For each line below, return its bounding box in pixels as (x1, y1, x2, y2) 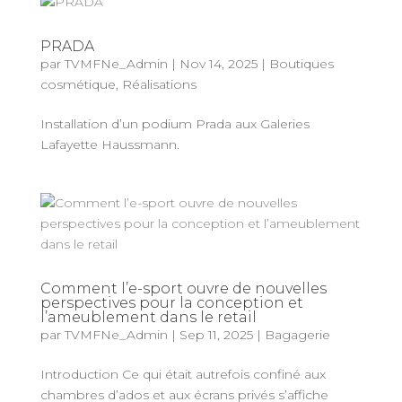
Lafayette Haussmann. (39, 136, 179, 153)
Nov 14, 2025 (179, 56, 258, 72)
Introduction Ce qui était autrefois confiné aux (39, 366, 326, 382)
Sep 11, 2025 (179, 327, 253, 343)
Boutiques (268, 56, 334, 72)
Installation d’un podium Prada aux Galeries (39, 116, 310, 132)
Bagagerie (264, 327, 330, 343)
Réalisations (121, 76, 197, 92)
